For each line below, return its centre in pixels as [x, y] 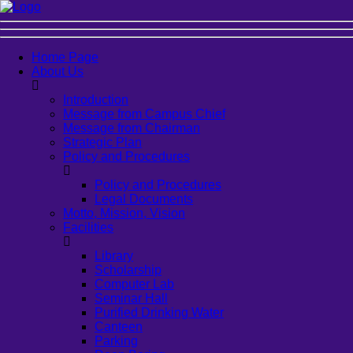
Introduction [96, 100]
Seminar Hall [131, 298]
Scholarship [128, 270]
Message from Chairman [132, 128]
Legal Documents [144, 199]
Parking [116, 341]
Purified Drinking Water [159, 312]
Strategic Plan [102, 142]
